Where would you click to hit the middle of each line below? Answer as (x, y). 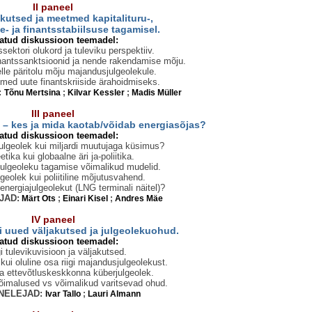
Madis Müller (156, 93)
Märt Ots (39, 198)
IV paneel (53, 219)
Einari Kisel (85, 198)
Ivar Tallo (63, 294)
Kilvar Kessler (96, 93)
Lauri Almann (114, 294)
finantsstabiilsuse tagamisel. (92, 29)
